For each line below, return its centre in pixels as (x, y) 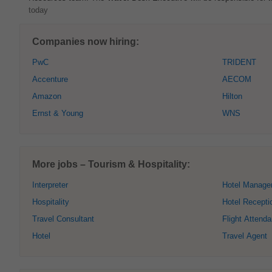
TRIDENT (239, 62)
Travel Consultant (63, 219)
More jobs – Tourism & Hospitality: (111, 164)
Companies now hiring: (86, 42)
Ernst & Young (58, 113)
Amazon (47, 96)
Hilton (232, 96)
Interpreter (50, 185)
